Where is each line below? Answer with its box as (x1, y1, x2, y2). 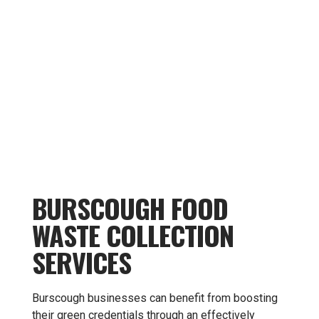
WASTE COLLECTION (32, 215, 234, 255)
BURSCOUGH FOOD (32, 188, 228, 228)
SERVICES (32, 242, 131, 282)
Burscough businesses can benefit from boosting (32, 291, 278, 305)
